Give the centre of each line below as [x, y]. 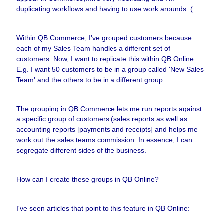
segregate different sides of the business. [81, 150]
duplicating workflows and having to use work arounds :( [106, 9]
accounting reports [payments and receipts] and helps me [107, 129]
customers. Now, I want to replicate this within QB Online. [106, 59]
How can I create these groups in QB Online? [88, 179]
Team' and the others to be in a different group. [91, 80]
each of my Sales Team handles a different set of [93, 48]
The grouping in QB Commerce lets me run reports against [109, 109]
